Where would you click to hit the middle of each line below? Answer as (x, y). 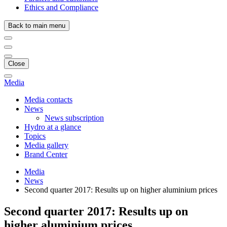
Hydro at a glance (53, 127)
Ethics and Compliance (61, 7)
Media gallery (46, 145)
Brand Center (46, 154)
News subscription (74, 118)
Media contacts (48, 100)
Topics (35, 136)
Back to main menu (37, 26)
